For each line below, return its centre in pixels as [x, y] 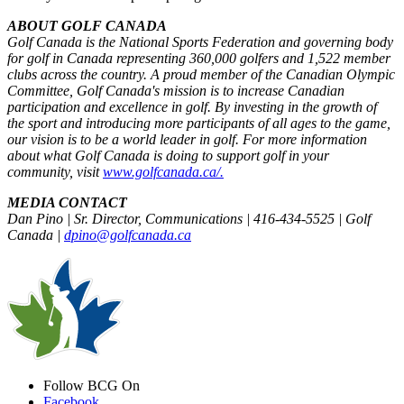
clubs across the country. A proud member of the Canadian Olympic [201, 74]
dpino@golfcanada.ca [128, 234]
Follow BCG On [92, 385]
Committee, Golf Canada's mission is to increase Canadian [176, 90]
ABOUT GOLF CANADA [87, 25]
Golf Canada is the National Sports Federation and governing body [200, 41]
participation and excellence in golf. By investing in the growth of [192, 106]
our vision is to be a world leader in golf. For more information [187, 139]
